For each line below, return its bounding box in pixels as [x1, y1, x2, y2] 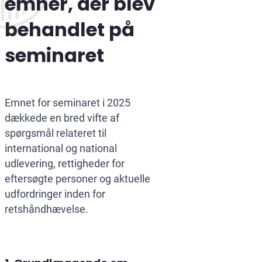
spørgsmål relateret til [5, 127, 106, 140]
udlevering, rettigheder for [5, 157, 125, 170]
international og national [5, 142, 117, 155]
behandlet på [5, 16, 135, 43]
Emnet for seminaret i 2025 [5, 96, 130, 109]
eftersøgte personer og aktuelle [5, 173, 150, 185]
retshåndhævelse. [5, 203, 88, 216]
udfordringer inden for [5, 188, 105, 201]
